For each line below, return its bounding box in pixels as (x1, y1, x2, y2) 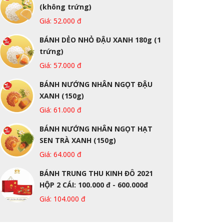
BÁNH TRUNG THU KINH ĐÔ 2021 (39, 168, 153, 178)
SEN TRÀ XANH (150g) (39, 135, 116, 145)
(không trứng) (39, 2, 92, 11)
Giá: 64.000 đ (39, 149, 82, 159)
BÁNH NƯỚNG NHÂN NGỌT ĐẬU (39, 79, 153, 89)
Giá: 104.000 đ (39, 194, 86, 203)
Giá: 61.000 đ (39, 105, 82, 114)
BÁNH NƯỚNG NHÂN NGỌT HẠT (39, 124, 153, 133)
